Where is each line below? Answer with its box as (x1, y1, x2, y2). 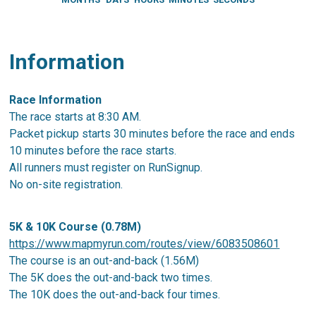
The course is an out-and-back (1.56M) (9, 253, 200, 267)
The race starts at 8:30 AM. (9, 109, 142, 123)
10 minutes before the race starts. (9, 143, 177, 157)
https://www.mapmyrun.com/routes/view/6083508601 (9, 236, 280, 250)
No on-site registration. (9, 177, 123, 191)
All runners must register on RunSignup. (9, 160, 206, 174)
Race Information (9, 92, 102, 107)
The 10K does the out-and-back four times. (9, 287, 221, 301)
